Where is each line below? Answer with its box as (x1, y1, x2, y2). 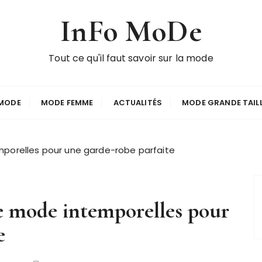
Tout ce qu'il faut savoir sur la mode (49, 51, 213, 65)
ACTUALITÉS (113, 97, 163, 108)
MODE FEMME (40, 97, 94, 108)
